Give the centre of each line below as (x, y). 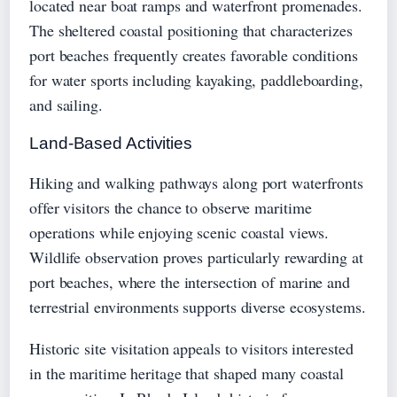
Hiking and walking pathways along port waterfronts (196, 182)
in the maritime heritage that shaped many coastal (187, 373)
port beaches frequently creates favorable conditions (194, 54)
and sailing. (66, 104)
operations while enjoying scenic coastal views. (179, 232)
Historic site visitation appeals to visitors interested (191, 348)
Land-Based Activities (111, 143)
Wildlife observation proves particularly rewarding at (196, 257)
